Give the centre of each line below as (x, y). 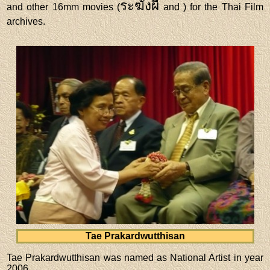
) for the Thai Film (223, 7)
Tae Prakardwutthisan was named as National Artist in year (135, 257)
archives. (26, 21)
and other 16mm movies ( (64, 7)
